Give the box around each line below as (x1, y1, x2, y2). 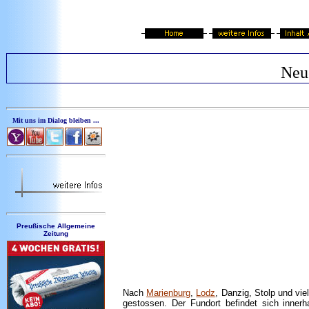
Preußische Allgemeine (17, 222, 95, 230)
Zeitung (43, 230, 68, 237)
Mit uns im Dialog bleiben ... (12, 117, 99, 124)
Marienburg (146, 288, 191, 298)
